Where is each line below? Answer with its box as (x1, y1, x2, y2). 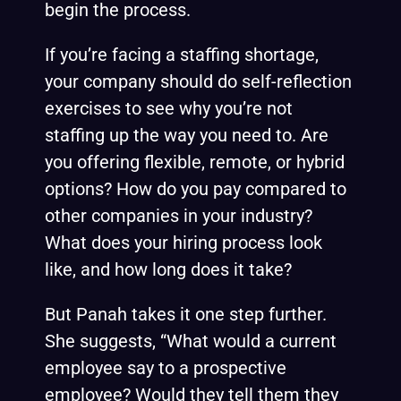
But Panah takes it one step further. (45, 303, 327, 325)
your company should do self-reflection (45, 71, 352, 92)
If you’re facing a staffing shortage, (45, 44, 319, 65)
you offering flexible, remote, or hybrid (45, 151, 345, 173)
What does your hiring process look (45, 232, 322, 253)
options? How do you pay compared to (45, 178, 346, 200)
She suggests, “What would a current (45, 330, 337, 352)
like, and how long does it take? (45, 259, 292, 280)
